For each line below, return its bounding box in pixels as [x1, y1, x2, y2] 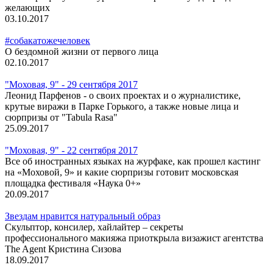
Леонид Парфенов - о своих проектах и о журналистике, [5, 90, 241, 101]
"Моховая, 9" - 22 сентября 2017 [5, 144, 138, 155]
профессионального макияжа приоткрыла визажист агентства [5, 232, 263, 243]
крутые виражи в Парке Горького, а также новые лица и [5, 101, 239, 112]
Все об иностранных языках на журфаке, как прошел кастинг [5, 155, 261, 166]
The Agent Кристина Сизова [5, 243, 121, 254]
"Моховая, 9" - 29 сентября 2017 [5, 79, 138, 90]
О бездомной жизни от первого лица [5, 46, 158, 57]
